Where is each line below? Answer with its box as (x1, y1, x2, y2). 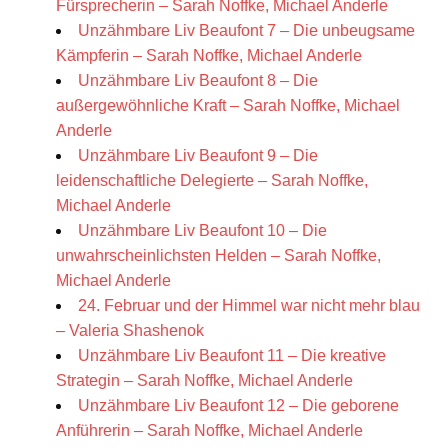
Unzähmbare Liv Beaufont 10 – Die (78, 222, 327, 240)
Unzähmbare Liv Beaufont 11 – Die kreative (78, 347, 386, 365)
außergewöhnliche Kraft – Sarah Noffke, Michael (56, 97, 400, 115)
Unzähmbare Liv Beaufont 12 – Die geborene (78, 397, 399, 415)
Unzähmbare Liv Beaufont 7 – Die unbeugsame (78, 22, 415, 40)
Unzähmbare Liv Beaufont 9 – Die (78, 147, 318, 165)
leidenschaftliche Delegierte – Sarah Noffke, (56, 172, 368, 190)
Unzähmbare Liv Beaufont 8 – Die (78, 72, 318, 90)
